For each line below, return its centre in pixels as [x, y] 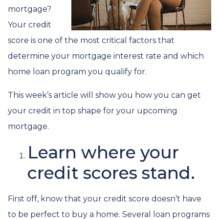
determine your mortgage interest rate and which [106, 56]
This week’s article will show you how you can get [104, 95]
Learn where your [103, 152]
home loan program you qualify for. [77, 72]
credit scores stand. [111, 173]
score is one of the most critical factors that [91, 40]
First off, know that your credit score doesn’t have [105, 199]
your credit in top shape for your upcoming [93, 111]
